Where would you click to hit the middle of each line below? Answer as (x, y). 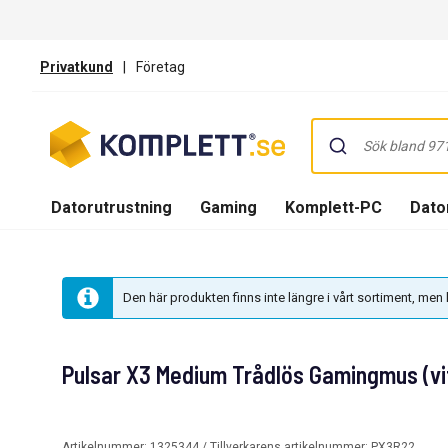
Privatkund (76, 66)
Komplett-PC (333, 207)
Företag (160, 66)
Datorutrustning (111, 207)
